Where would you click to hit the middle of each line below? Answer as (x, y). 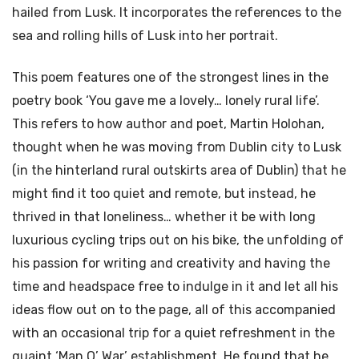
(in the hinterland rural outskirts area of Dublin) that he (179, 171)
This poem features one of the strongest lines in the (170, 78)
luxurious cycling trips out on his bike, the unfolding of (178, 240)
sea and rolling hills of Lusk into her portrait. (145, 36)
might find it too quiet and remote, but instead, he (164, 194)
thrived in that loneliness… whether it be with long (164, 217)
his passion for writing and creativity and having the (171, 264)
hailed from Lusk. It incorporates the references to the (177, 13)
